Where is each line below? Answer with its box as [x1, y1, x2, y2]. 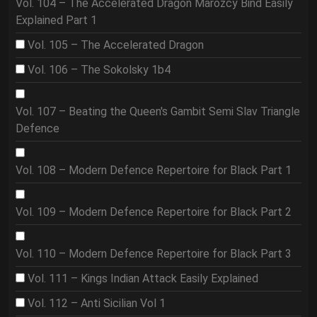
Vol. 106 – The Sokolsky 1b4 [28, 63, 171, 76]
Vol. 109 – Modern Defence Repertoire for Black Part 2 [16, 205, 292, 219]
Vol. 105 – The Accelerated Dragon [28, 38, 204, 52]
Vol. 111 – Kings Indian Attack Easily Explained [28, 272, 258, 285]
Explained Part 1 [16, 13, 97, 27]
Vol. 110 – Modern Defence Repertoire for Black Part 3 [16, 247, 292, 260]
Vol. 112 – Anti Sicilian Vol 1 [28, 296, 166, 310]
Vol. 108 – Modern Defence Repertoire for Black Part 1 [16, 163, 292, 177]
